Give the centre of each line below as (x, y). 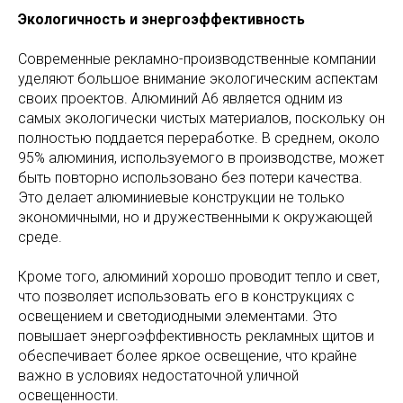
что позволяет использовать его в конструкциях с (186, 297)
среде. (40, 237)
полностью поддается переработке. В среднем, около (199, 139)
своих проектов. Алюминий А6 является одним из (180, 99)
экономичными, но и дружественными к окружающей (195, 218)
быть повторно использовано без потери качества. (190, 178)
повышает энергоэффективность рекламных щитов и (196, 336)
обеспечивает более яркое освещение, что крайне (188, 356)
